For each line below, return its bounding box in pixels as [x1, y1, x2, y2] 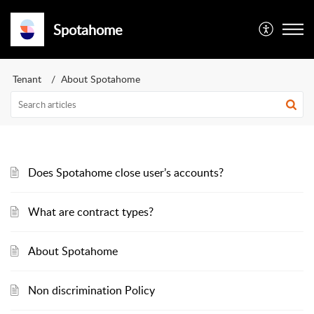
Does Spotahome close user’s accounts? [28, 165, 224, 180]
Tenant [13, 72, 41, 86]
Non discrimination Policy [28, 282, 155, 298]
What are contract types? [28, 204, 153, 219]
